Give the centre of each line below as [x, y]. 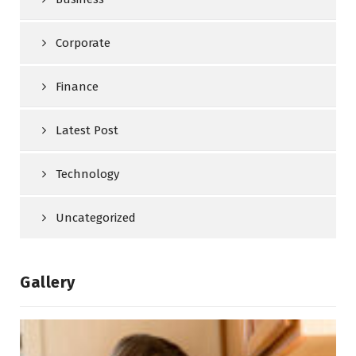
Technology [87, 174]
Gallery [48, 282]
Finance [77, 87]
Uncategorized [96, 218]
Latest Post [87, 130]
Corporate [83, 43]
